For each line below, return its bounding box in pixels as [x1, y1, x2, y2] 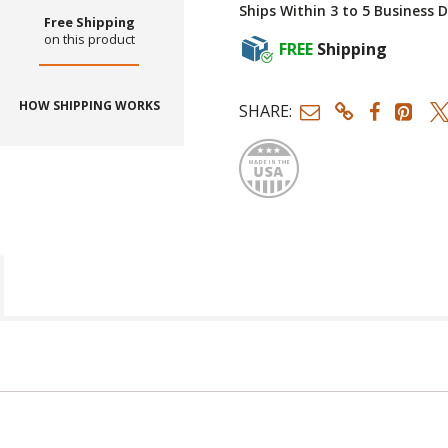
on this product [43, 30, 135, 49]
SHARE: [239, 100, 292, 123]
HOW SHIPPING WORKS [18, 97, 160, 115]
